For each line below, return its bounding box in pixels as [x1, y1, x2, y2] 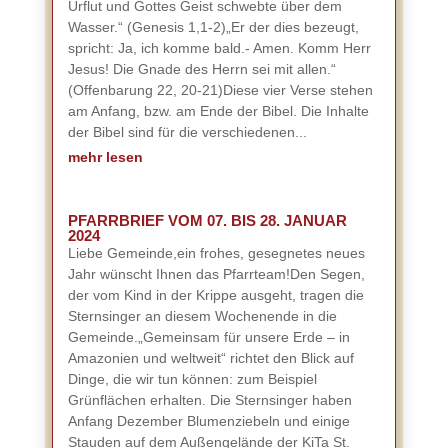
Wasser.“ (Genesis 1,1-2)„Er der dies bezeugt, [67, 19, 359, 35]
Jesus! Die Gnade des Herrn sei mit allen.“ [67, 61, 336, 77]
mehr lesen [67, 149, 143, 165]
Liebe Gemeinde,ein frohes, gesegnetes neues [67, 245, 365, 261]
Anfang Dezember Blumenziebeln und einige [67, 413, 350, 429]
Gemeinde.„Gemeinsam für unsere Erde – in [67, 329, 350, 345]
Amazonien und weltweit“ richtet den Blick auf [67, 350, 354, 366]
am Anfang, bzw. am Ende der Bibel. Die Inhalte [67, 103, 369, 119]
